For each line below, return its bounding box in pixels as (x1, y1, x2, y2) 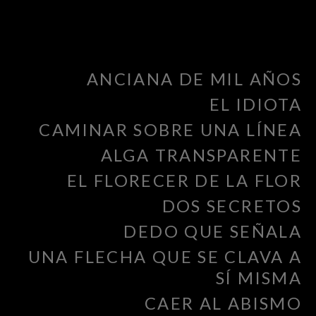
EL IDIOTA (209, 95, 302, 115)
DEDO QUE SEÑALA (123, 221, 302, 241)
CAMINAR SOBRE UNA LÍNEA (39, 119, 302, 140)
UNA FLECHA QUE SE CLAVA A (28, 246, 302, 267)
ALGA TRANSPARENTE (100, 145, 302, 165)
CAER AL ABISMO (144, 293, 302, 313)
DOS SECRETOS (162, 195, 302, 216)
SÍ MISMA (216, 267, 302, 288)
